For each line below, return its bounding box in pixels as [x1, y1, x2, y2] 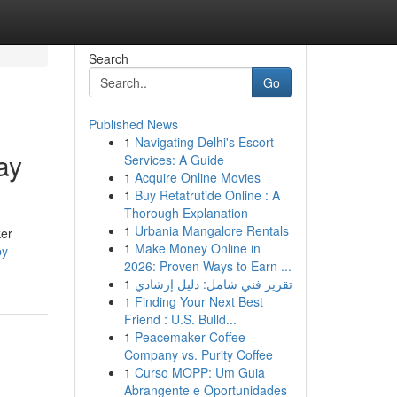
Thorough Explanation [123, 204, 248, 222]
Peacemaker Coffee [134, 328, 245, 346]
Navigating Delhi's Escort [134, 133, 274, 151]
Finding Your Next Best [134, 292, 263, 310]
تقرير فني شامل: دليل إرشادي [134, 275, 292, 292]
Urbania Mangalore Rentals [134, 222, 289, 239]
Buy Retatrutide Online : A [134, 186, 280, 204]
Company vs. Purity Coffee [123, 346, 273, 363]
